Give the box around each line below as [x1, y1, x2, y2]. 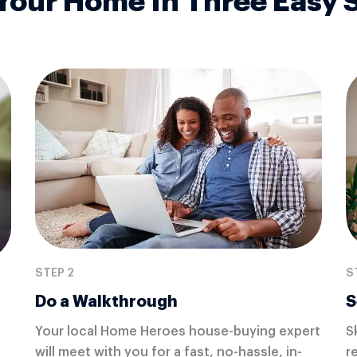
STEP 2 [34, 267, 74, 279]
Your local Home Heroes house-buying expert [34, 325, 320, 339]
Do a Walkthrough [34, 293, 178, 310]
